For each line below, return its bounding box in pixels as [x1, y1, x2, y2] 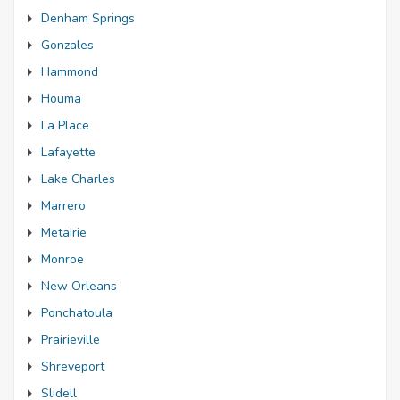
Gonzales [41, 37, 94, 54]
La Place [41, 117, 89, 134]
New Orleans [41, 278, 117, 295]
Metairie [41, 224, 87, 241]
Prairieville [41, 331, 100, 348]
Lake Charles [41, 171, 115, 187]
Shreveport [41, 358, 104, 375]
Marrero [41, 197, 86, 214]
